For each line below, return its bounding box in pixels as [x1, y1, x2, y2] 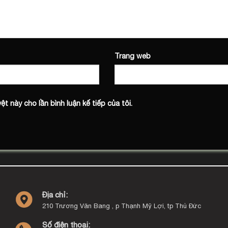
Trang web [115, 51, 151, 61]
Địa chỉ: [42, 190, 68, 199]
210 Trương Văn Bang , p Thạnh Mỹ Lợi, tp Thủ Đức [42, 202, 202, 210]
